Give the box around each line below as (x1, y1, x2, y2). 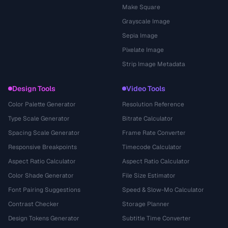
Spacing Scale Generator (8, 129, 80, 137)
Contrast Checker (8, 200, 59, 208)
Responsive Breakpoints (8, 143, 77, 151)
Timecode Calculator (122, 143, 182, 151)
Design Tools (12, 84, 55, 93)
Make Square (122, 3, 160, 11)
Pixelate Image (122, 46, 164, 54)
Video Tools (126, 84, 165, 93)
